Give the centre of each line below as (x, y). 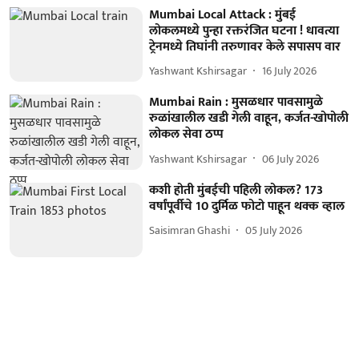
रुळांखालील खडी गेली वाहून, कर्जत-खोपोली (249, 119)
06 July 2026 (291, 159)
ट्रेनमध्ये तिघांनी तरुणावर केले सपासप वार (245, 46)
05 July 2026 (274, 231)
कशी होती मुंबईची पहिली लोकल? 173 (236, 190)
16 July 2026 (290, 71)
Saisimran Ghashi (190, 231)
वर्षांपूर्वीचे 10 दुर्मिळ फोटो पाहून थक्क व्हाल (247, 206)
